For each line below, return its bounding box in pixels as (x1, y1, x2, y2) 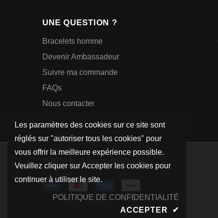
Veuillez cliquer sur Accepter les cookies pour (15, 162, 171, 170)
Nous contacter (42, 99, 94, 108)
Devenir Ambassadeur (42, 52, 119, 61)
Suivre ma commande (42, 68, 118, 76)
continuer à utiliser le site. (15, 175, 102, 183)
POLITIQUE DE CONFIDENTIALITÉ (53, 193, 179, 201)
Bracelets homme (42, 36, 103, 45)
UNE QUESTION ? (42, 18, 117, 27)
